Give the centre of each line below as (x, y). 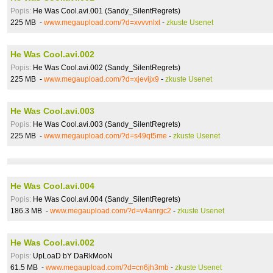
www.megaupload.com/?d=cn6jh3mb (107, 268)
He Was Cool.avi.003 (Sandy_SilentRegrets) (106, 124)
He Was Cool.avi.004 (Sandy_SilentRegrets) (106, 199)
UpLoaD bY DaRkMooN (72, 256)
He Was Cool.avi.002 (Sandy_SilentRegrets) (106, 68)
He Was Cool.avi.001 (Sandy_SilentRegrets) (106, 11)
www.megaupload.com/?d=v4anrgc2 (111, 211)
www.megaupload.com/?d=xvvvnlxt (102, 23)
